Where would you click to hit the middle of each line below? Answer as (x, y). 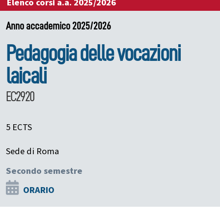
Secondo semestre (44, 171)
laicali (26, 76)
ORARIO (39, 190)
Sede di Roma (32, 151)
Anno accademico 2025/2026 (58, 26)
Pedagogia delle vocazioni (93, 53)
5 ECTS (19, 127)
